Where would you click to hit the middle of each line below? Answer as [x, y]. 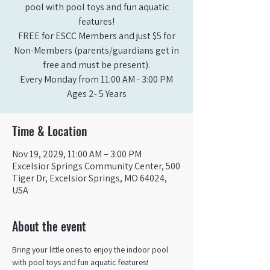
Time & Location [49, 131]
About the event [49, 226]
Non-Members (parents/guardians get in [96, 50]
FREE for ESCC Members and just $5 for [96, 36]
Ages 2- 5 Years [96, 94]
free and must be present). [96, 65]
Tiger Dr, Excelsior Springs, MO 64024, [89, 178]
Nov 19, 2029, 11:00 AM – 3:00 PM [77, 154]
